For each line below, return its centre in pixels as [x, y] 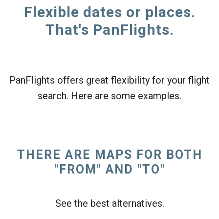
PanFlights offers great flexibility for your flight [109, 80]
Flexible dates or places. [109, 12]
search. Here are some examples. [109, 96]
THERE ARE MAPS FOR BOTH [109, 155]
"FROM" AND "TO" [109, 169]
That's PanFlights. [109, 30]
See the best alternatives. [109, 203]
